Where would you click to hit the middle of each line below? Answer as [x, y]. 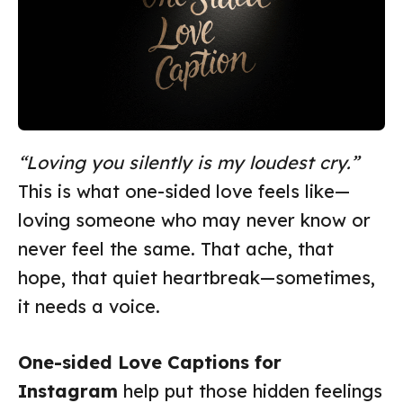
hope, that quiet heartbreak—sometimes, [197, 277]
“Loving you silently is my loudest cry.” [188, 162]
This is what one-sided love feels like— [184, 191]
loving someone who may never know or [194, 219]
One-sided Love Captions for [150, 362]
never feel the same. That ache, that [176, 248]
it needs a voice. [89, 306]
